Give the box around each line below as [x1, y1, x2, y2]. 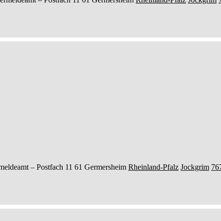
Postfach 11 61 [37, 162, 82, 171]
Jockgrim [181, 162, 209, 171]
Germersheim [84, 162, 126, 171]
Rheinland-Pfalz [128, 162, 179, 171]
